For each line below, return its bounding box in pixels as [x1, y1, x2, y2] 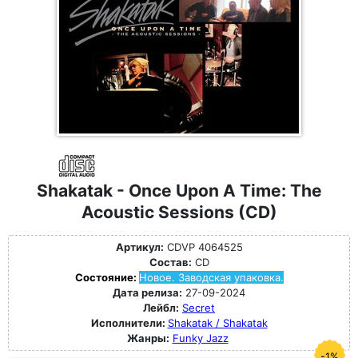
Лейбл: [143, 301, 179, 314]
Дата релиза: [113, 286, 182, 299]
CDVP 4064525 [163, 241, 243, 253]
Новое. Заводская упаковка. [138, 271, 284, 284]
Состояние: [74, 271, 139, 284]
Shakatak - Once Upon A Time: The [36, 181, 322, 201]
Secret [182, 301, 215, 314]
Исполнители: [90, 316, 168, 329]
